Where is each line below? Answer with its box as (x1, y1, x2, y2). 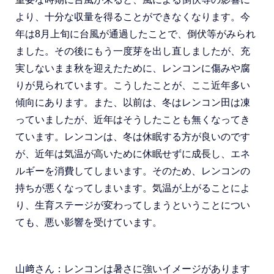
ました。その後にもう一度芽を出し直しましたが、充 (15, 46, 250, 56)
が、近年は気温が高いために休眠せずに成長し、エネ (15, 149, 250, 159)
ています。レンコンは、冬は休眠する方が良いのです (15, 131, 250, 142)
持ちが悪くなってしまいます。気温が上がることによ (15, 183, 250, 193)
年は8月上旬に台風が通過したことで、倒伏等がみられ (15, 29, 256, 39)
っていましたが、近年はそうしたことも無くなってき (15, 114, 250, 125)
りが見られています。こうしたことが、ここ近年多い (15, 80, 250, 91)
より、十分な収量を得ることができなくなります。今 (15, 12, 250, 22)
